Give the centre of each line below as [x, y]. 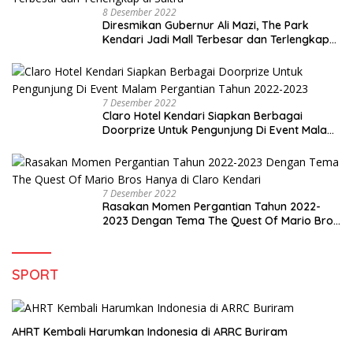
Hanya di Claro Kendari [163, 234]
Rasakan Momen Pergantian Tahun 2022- [212, 206]
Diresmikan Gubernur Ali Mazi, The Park [206, 25]
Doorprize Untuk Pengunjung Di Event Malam [220, 130]
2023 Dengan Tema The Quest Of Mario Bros [221, 220]
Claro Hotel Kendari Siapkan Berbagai [203, 115]
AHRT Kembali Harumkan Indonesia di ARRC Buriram [150, 331]
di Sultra [124, 53]
